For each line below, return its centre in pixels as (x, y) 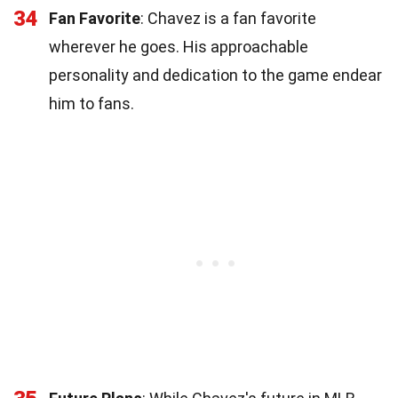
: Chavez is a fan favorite (228, 18)
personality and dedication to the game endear (215, 75)
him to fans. (92, 103)
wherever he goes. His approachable (179, 46)
